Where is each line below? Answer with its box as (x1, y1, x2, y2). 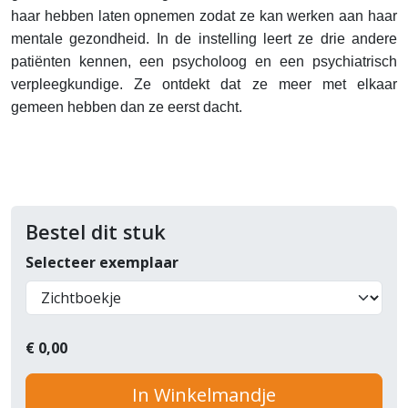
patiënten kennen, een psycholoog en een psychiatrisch (11, 54, 397, 69)
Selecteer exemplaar (25, 252, 178, 272)
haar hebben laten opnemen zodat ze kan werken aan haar (11, 8, 397, 24)
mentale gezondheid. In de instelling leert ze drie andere (11, 31, 397, 46)
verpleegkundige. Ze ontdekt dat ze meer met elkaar (11, 76, 397, 92)
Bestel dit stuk (25, 219, 166, 245)
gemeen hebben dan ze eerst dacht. (11, 99, 242, 115)
